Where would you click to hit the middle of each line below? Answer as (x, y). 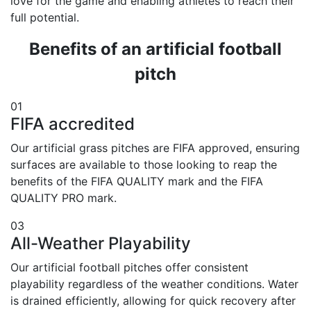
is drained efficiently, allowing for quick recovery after (153, 301)
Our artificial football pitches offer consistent (129, 268)
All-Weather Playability (101, 244)
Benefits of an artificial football (155, 49)
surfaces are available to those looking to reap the (144, 165)
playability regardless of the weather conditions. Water (154, 284)
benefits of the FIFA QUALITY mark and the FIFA (137, 182)
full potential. (45, 18)
